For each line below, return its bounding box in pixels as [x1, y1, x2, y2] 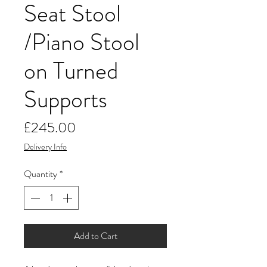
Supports [24, 82, 107, 117]
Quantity [24, 167, 57, 181]
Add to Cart [73, 229, 117, 243]
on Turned [24, 54, 118, 88]
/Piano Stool [24, 25, 139, 60]
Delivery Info [24, 141, 67, 153]
